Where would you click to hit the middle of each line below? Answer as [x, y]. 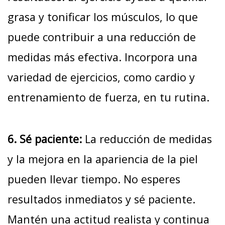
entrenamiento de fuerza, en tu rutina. [108, 97]
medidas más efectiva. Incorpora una [102, 57]
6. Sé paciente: [45, 139]
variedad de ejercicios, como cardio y [101, 77]
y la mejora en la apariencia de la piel [103, 159]
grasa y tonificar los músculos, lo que [103, 17]
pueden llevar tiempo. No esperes [94, 179]
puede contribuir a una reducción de [102, 37]
